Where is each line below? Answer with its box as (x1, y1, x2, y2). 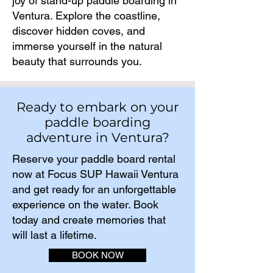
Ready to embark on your (16, 99, 179, 115)
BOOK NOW (71, 250, 124, 260)
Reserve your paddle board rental (12, 152, 175, 165)
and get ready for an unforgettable (12, 183, 176, 196)
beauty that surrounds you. (12, 55, 142, 68)
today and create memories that (12, 213, 166, 226)
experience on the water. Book (12, 198, 158, 211)
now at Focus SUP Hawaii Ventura (12, 168, 179, 180)
